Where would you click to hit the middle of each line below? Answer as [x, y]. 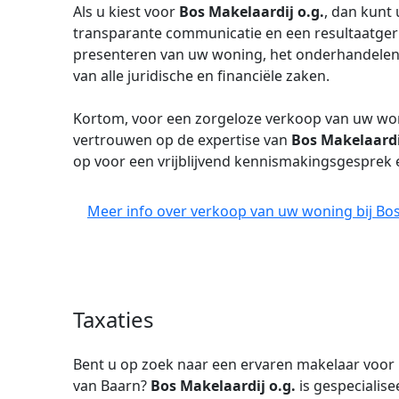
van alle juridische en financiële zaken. [201, 76]
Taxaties [114, 319]
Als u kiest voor [126, 12]
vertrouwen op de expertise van [182, 140]
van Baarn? [112, 386]
